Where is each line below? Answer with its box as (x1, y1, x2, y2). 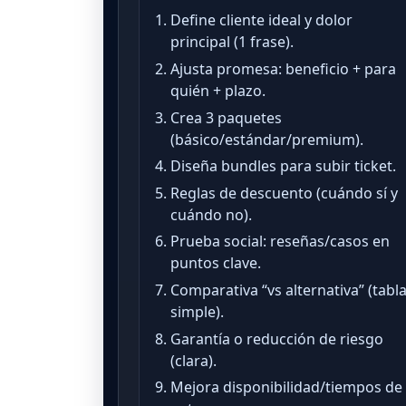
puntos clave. (170, 253, 262, 274)
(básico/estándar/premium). (170, 129, 364, 150)
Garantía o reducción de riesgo (170, 328, 384, 349)
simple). (170, 302, 225, 323)
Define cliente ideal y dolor (170, 10, 353, 31)
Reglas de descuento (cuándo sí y (170, 182, 399, 203)
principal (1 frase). (170, 32, 295, 53)
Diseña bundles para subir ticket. (170, 156, 397, 177)
